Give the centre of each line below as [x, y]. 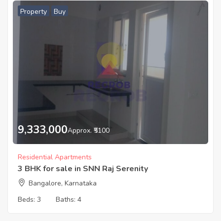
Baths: [67, 199]
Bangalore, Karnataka [63, 183]
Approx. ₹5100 [89, 130]
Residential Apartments [55, 157]
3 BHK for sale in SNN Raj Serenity [83, 168]
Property [34, 12]
